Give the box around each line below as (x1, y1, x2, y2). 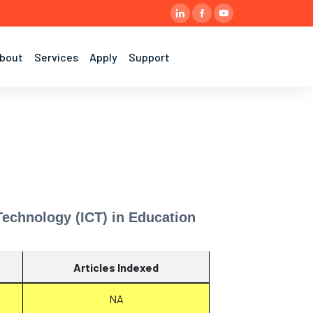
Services (34, 50, 78, 64)
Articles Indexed (73, 261, 159, 274)
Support (129, 50, 170, 64)
